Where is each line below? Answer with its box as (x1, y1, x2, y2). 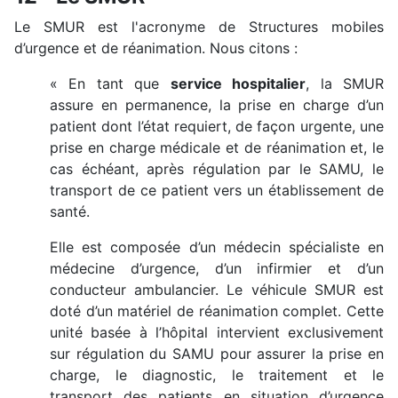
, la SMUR (306, 74, 385, 92)
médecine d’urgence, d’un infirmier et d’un (50, 259, 384, 277)
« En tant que (50, 74, 171, 92)
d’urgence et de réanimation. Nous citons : (14, 38, 302, 57)
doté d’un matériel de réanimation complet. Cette (50, 301, 384, 320)
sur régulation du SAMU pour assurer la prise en (50, 344, 384, 362)
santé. (50, 202, 90, 220)
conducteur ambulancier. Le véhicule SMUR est (50, 280, 384, 298)
